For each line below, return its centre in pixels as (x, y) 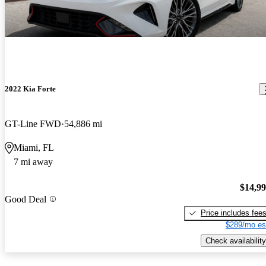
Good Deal (26, 199)
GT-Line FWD (33, 124)
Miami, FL (34, 148)
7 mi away (33, 162)
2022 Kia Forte (30, 89)
